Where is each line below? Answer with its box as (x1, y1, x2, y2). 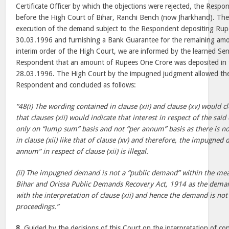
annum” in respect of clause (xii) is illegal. (16, 147, 149, 155)
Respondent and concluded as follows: (16, 81, 136, 89)
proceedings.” (16, 202, 59, 211)
